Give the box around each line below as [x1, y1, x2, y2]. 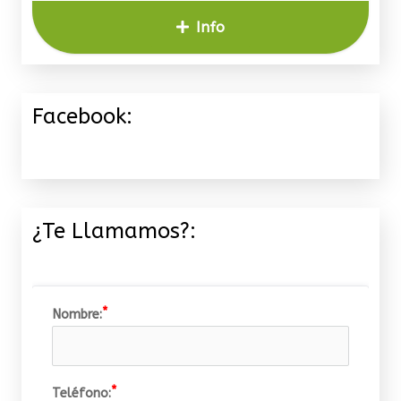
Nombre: [51, 306, 102, 322]
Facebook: [32, 104, 132, 130]
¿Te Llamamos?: [32, 218, 196, 244]
